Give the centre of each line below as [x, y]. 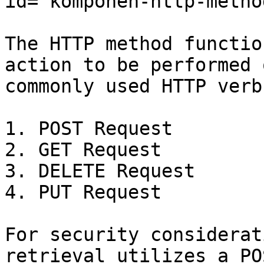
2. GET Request [83, 150]
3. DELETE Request [100, 171]
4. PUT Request [83, 192]
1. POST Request [89, 128]
